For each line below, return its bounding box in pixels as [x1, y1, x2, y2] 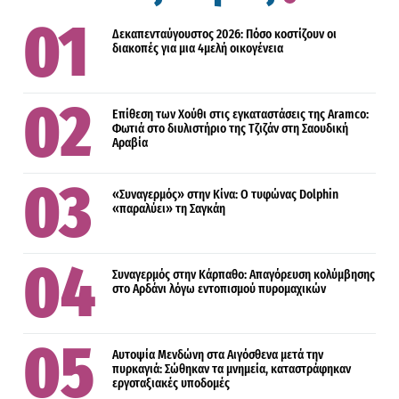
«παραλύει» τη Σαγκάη [112, 200, 226, 216]
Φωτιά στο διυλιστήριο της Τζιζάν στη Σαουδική [112, 120, 349, 136]
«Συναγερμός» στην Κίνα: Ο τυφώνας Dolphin [112, 186, 339, 202]
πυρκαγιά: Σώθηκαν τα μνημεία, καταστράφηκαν [112, 361, 352, 377]
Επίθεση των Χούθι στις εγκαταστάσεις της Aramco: [112, 106, 370, 122]
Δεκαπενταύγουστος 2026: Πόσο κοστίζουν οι [112, 26, 338, 42]
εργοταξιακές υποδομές [112, 375, 231, 391]
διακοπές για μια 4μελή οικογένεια [112, 40, 284, 56]
